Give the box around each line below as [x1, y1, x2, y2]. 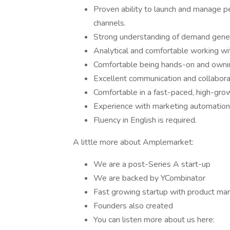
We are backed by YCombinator [93, 172, 205, 184]
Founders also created [93, 200, 173, 212]
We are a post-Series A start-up [93, 159, 210, 170]
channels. [93, 17, 126, 29]
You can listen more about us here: [93, 214, 215, 225]
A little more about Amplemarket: [73, 137, 194, 148]
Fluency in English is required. [93, 114, 197, 126]
